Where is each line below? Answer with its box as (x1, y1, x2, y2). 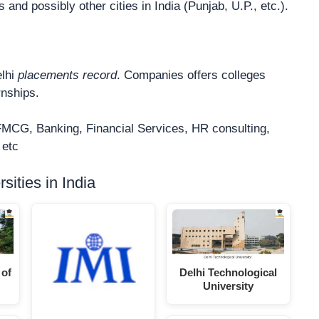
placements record (18, 68, 117, 82)
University (203, 279, 254, 292)
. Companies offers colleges (117, 68, 266, 82)
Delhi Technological (179, 266, 278, 278)
